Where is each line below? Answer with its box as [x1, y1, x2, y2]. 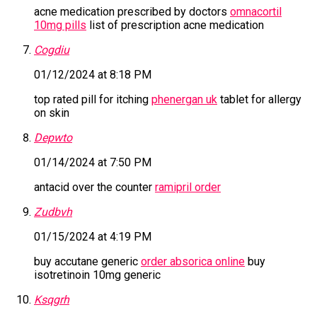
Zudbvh [34, 205, 72, 219]
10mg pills [34, 18, 86, 33]
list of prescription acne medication [86, 18, 264, 33]
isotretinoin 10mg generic [34, 268, 161, 282]
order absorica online [141, 255, 245, 269]
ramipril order [155, 180, 221, 195]
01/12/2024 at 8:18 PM [34, 68, 151, 82]
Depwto [34, 131, 72, 145]
